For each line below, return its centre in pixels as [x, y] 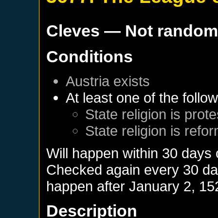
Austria [88, 81]
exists [130, 81]
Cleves [73, 31]
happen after [88, 186]
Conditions [90, 56]
